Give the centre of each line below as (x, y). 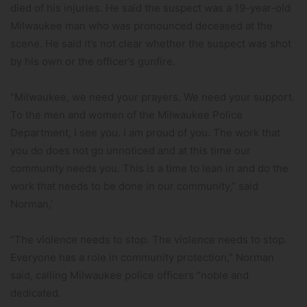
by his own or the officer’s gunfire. (93, 62)
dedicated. (36, 293)
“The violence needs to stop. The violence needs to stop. (149, 240)
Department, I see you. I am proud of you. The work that (145, 133)
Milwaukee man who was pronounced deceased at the (142, 26)
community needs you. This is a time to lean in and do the (149, 169)
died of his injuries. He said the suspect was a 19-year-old (150, 8)
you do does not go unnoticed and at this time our (131, 151)
